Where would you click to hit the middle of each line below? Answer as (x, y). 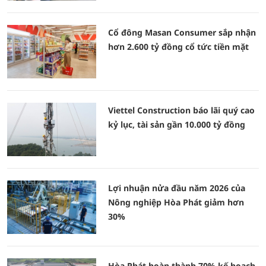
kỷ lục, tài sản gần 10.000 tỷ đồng (177, 124)
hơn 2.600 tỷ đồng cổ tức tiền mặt (178, 47)
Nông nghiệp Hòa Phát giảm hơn (176, 202)
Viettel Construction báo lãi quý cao (181, 110)
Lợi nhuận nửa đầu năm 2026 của (177, 188)
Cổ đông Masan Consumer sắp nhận (182, 32)
